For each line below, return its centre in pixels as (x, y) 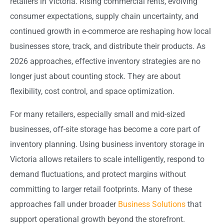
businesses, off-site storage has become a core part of (105, 129)
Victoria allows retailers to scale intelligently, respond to (107, 159)
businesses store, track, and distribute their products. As (108, 46)
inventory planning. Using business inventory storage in (107, 144)
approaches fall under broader (64, 204)
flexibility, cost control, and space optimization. (92, 91)
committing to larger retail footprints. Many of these (101, 189)
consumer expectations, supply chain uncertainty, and (104, 16)
